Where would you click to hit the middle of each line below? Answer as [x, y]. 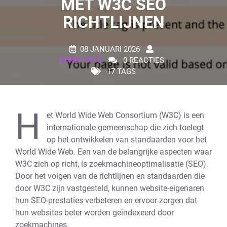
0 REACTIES [142, 60]
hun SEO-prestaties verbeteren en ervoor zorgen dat [106, 200]
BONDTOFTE [81, 60]
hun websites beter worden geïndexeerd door [94, 213]
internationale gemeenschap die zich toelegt [125, 127]
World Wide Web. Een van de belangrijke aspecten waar [113, 152]
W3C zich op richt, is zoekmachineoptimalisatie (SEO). [112, 164]
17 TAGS [120, 71]
